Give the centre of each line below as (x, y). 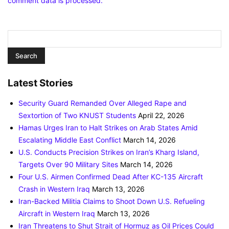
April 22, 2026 (161, 116)
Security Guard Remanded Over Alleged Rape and (102, 103)
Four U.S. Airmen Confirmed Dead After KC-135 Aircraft (111, 177)
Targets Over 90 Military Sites (68, 165)
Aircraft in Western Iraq (57, 214)
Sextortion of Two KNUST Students (77, 116)
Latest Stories (40, 83)
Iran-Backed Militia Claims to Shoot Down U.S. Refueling (112, 201)
